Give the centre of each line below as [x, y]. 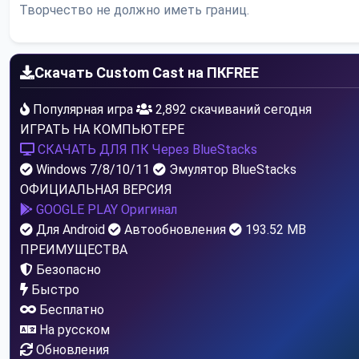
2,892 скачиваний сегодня [232, 110]
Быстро [55, 290]
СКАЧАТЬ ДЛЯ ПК [93, 150]
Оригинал [149, 210]
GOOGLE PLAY [77, 210]
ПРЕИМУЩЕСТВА [74, 250]
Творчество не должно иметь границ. [134, 10]
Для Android [69, 230]
